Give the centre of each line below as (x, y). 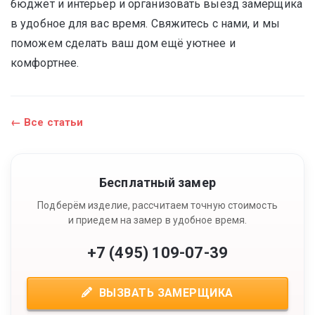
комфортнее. (45, 63)
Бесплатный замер (157, 182)
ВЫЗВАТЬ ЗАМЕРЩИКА (165, 293)
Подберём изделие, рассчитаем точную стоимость (157, 205)
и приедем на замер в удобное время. (157, 220)
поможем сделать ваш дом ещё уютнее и (123, 43)
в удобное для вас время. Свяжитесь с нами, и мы (145, 24)
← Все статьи (47, 122)
